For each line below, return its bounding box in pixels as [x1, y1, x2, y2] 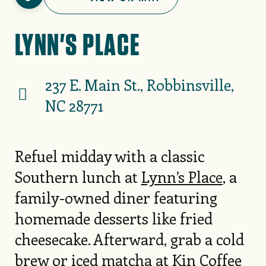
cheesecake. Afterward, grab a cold [14, 229, 244, 250]
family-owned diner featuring [14, 187, 217, 208]
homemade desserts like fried [14, 208, 213, 229]
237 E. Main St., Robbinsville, [45, 74, 234, 96]
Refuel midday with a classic [14, 145, 204, 167]
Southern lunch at [14, 166, 141, 188]
